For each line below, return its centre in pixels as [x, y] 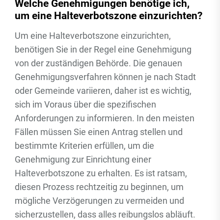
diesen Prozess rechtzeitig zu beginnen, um [99, 187]
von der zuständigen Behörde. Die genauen [98, 63]
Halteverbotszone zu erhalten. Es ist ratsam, [101, 173]
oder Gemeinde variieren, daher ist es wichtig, [103, 91]
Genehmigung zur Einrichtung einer [83, 159]
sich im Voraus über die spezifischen [85, 104]
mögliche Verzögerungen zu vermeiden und [99, 201]
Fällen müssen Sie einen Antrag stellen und [99, 132]
